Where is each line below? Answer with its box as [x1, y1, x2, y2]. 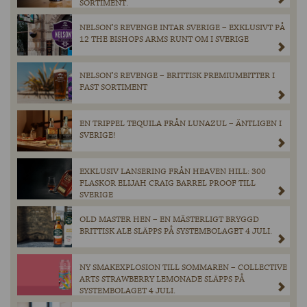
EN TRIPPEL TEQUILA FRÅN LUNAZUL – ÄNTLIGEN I [79, 118, 282, 130]
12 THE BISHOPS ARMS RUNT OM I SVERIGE [79, 34, 249, 46]
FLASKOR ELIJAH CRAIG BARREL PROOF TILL [79, 177, 256, 190]
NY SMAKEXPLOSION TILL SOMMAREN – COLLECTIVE [79, 262, 287, 274]
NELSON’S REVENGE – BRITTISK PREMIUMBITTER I [79, 70, 275, 82]
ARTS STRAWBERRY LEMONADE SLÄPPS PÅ [79, 273, 245, 286]
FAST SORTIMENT [79, 82, 147, 94]
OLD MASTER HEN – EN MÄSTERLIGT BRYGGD [79, 214, 259, 226]
